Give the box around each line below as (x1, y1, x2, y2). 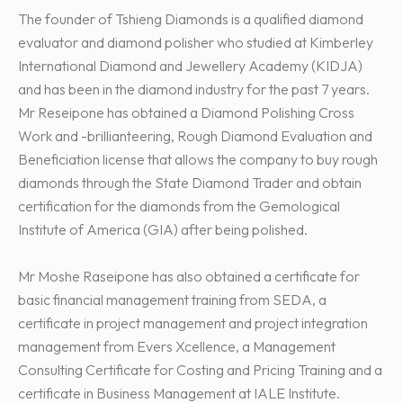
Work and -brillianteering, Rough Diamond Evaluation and (18, 127, 372, 146)
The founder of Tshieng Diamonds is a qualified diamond (18, 10, 363, 29)
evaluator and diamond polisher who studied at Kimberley (18, 33, 373, 52)
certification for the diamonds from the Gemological (18, 197, 340, 216)
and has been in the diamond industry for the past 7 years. (18, 80, 370, 99)
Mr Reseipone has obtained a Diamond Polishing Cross (18, 103, 354, 122)
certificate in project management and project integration (18, 314, 368, 333)
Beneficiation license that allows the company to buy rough (18, 150, 378, 169)
